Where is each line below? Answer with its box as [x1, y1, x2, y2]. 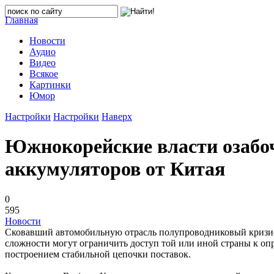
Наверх [102, 111, 132, 122]
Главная [5, 15, 38, 25]
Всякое [29, 68, 58, 79]
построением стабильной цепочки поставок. [5, 248, 191, 259]
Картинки [29, 80, 71, 90]
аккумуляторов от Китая [5, 158, 225, 180]
